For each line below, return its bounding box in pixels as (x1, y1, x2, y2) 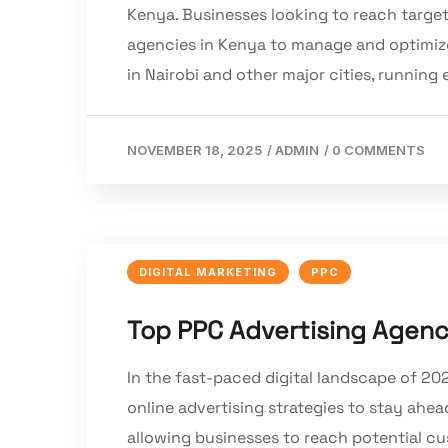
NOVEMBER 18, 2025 (127, 142, 262, 159)
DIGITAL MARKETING (139, 265, 277, 280)
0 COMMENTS (332, 142, 425, 159)
